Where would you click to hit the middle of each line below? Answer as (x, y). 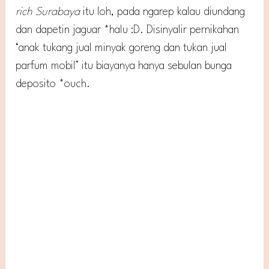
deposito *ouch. (53, 84)
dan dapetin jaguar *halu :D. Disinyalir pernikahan (128, 30)
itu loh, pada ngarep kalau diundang (164, 12)
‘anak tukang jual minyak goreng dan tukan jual (122, 48)
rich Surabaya (50, 12)
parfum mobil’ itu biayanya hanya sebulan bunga (124, 66)
